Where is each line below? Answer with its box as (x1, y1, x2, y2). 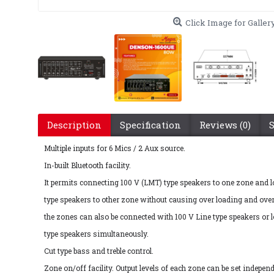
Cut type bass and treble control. (44, 246, 154, 256)
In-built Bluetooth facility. (44, 160, 131, 170)
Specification (120, 119, 181, 131)
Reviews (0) (199, 119, 251, 131)
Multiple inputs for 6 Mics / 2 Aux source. (44, 143, 185, 153)
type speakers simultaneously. (44, 229, 149, 239)
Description (47, 119, 102, 131)
